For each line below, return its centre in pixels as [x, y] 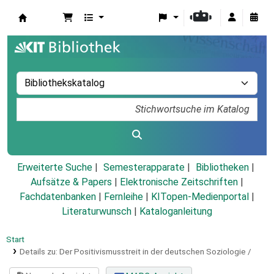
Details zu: [39, 252]
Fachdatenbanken [58, 197]
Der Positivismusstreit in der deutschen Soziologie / [155, 252]
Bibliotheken [222, 168]
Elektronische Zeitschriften [179, 182]
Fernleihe [124, 197]
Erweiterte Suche [54, 168]
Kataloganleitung [176, 212]
